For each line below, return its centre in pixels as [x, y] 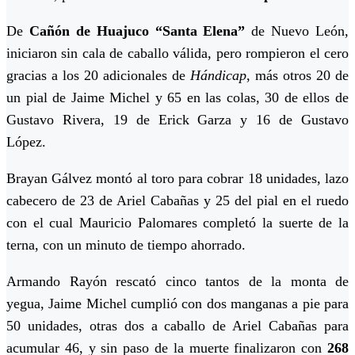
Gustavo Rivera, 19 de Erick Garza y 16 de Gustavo [177, 120]
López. [26, 142]
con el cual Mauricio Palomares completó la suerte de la [177, 223]
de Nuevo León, [297, 31]
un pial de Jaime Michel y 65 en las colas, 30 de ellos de [177, 98]
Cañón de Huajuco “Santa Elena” [137, 31]
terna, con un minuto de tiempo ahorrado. [126, 245]
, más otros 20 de [298, 76]
